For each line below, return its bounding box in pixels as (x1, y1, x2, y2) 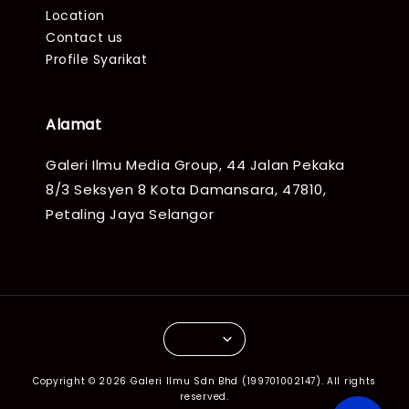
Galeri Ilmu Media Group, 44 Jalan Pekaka (46, 154, 346, 174)
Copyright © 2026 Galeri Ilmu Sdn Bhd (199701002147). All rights (32, 373, 377, 388)
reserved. (180, 389, 229, 404)
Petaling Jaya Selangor (46, 204, 215, 224)
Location (46, 5, 105, 25)
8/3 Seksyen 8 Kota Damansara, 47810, (46, 179, 327, 199)
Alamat (46, 113, 102, 135)
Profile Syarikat (46, 49, 148, 68)
